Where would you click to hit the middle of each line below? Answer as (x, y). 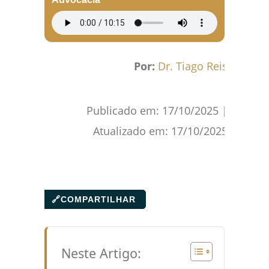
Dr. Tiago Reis (193, 66)
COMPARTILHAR (98, 200)
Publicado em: (124, 111)
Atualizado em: (132, 131)
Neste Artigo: (101, 253)
